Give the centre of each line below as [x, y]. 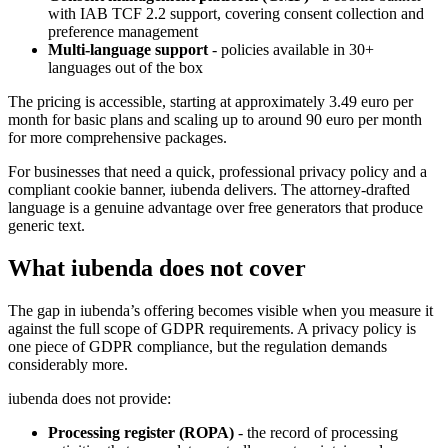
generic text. [46, 226]
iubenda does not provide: [89, 399]
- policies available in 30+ [291, 50]
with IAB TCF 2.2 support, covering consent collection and [236, 14]
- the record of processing [316, 433]
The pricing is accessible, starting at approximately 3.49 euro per [210, 102]
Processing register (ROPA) [141, 433]
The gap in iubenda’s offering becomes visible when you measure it [220, 311]
